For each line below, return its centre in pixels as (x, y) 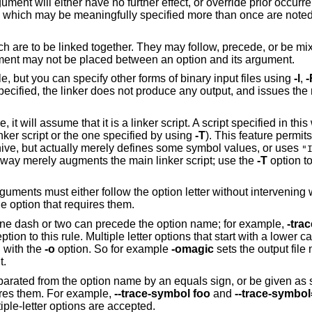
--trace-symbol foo (162, 293)
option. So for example (113, 249)
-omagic (192, 249)
